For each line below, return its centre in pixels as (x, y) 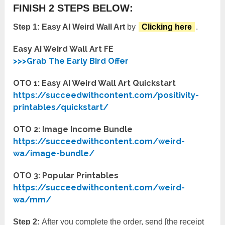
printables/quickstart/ (61, 107)
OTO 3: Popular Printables (66, 176)
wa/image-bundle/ (54, 154)
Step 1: (27, 27)
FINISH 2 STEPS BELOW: (73, 8)
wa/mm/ (32, 200)
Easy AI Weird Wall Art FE (64, 49)
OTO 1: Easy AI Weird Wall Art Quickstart (95, 83)
